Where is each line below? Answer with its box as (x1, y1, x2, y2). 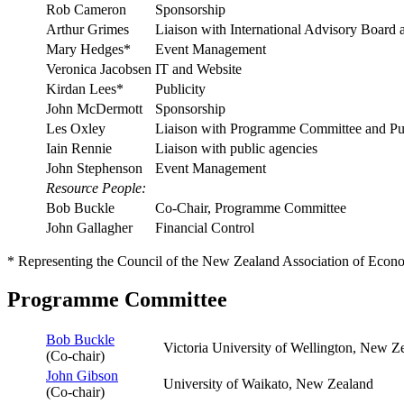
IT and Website (155, 60, 242, 77)
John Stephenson (46, 160, 142, 176)
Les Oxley (46, 120, 106, 136)
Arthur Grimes (46, 21, 129, 37)
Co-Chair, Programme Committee (155, 199, 346, 216)
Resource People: (46, 179, 146, 196)
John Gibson (46, 368, 118, 384)
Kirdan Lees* (46, 80, 124, 96)
